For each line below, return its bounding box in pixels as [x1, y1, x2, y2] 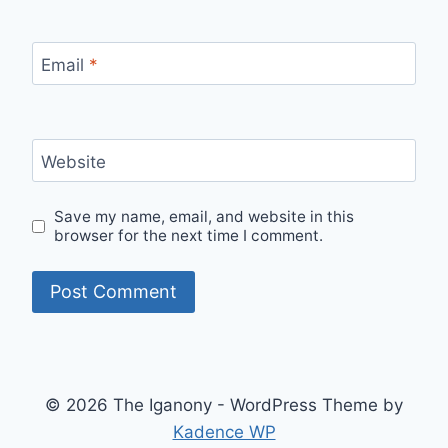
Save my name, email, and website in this [54, 207, 355, 227]
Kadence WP [172, 422, 276, 443]
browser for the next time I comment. [54, 226, 324, 246]
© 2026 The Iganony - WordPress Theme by [45, 395, 403, 416]
